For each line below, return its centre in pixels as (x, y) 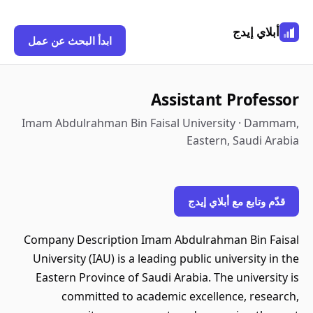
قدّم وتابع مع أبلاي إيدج (236, 201)
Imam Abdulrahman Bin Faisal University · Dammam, (160, 123)
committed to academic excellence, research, (180, 296)
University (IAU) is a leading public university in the (166, 259)
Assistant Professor (225, 100)
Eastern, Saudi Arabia (243, 140)
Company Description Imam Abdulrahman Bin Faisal (161, 240)
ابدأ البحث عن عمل (70, 41)
